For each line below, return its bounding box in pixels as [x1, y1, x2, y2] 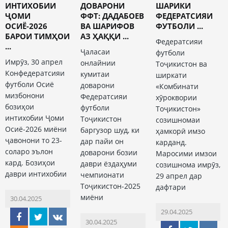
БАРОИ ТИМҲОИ [5, 31, 70, 42]
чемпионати [80, 170, 124, 180]
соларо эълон [5, 147, 53, 157]
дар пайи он [80, 136, 124, 147]
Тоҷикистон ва [155, 59, 207, 69]
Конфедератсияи [5, 68, 65, 78]
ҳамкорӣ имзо [155, 126, 205, 136]
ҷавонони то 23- [5, 135, 62, 146]
